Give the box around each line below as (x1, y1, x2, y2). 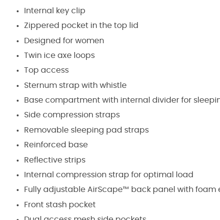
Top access (24, 66, 69, 75)
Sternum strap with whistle (24, 81, 127, 89)
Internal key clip (24, 6, 85, 15)
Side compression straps (24, 111, 120, 119)
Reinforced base (24, 141, 88, 149)
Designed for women (24, 36, 104, 45)
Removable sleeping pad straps (24, 126, 149, 134)
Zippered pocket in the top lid (24, 22, 138, 30)
